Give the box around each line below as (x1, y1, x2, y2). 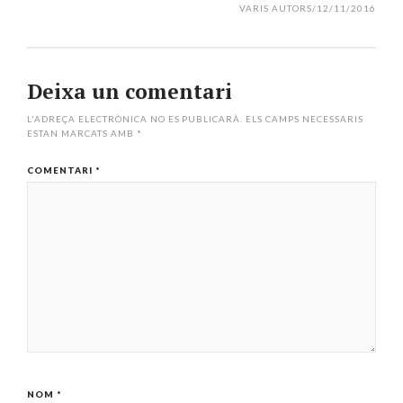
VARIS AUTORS (239, 2, 313, 13)
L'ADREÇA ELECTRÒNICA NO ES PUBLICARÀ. (27, 112, 244, 124)
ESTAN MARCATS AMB (27, 127, 137, 139)
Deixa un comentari (27, 76, 232, 105)
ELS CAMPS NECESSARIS (246, 112, 363, 124)
